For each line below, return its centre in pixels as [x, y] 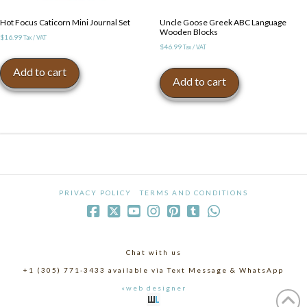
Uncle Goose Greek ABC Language [223, 23]
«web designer [153, 287]
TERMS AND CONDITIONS [194, 192]
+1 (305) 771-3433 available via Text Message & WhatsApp [153, 270]
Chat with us [153, 252]
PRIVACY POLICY [95, 192]
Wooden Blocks [188, 32]
